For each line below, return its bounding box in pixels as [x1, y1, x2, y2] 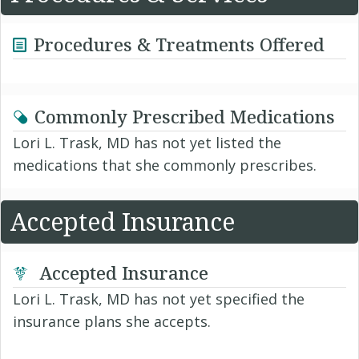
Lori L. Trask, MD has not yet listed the [13, 133, 281, 153]
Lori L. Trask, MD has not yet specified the [13, 289, 305, 309]
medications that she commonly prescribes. [13, 155, 317, 175]
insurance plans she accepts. [13, 312, 211, 332]
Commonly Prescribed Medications [34, 104, 335, 129]
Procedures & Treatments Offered [34, 32, 325, 57]
